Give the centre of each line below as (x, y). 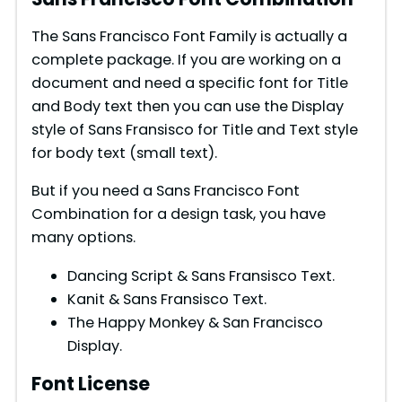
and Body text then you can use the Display (187, 107)
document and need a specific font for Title (189, 83)
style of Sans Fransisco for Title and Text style (194, 130)
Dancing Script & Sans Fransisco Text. (201, 275)
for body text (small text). (124, 153)
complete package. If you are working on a (186, 60)
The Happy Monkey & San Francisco (195, 322)
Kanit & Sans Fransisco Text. (166, 299)
